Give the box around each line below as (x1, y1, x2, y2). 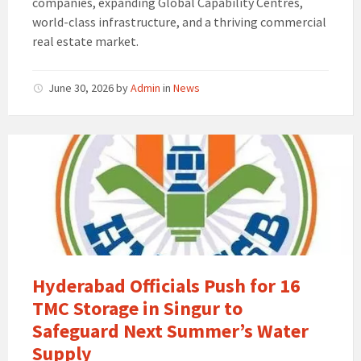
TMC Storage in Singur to (32, 296, 243, 322)
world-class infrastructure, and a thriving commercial (32, 14, 326, 31)
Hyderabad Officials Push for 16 (32, 273, 301, 299)
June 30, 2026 (48, 81, 116, 96)
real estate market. (32, 33, 139, 50)
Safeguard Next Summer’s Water (32, 318, 309, 344)
